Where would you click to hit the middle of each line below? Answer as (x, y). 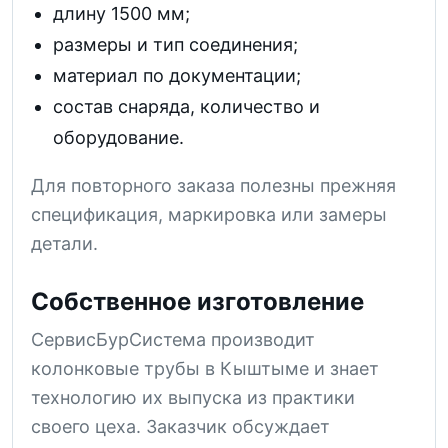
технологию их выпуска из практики (193, 397)
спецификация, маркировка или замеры (209, 214)
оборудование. (118, 137)
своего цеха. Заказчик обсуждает (180, 426)
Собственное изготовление (197, 301)
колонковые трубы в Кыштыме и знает (205, 368)
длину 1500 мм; (121, 13)
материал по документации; (177, 75)
